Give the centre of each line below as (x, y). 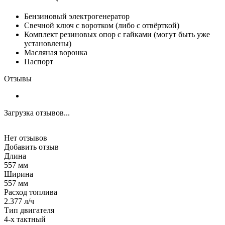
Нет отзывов (26, 138)
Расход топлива (31, 192)
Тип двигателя (29, 210)
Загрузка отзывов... (37, 113)
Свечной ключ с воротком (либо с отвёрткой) (102, 25)
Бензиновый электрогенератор (77, 16)
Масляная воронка (56, 52)
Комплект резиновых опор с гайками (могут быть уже (117, 34)
